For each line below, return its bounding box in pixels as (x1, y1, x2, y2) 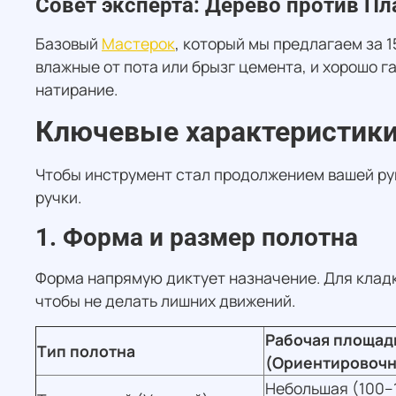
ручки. (35, 187, 81, 209)
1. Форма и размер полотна (35, 223, 358, 253)
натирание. (35, 79, 118, 101)
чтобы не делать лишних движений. (35, 290, 295, 312)
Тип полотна (37, 340, 135, 362)
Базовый (35, 33, 102, 55)
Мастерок (102, 33, 175, 55)
